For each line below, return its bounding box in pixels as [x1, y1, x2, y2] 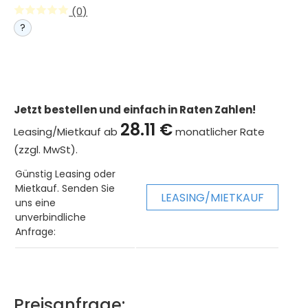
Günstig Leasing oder [15, 167, 116, 181]
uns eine [15, 196, 56, 210]
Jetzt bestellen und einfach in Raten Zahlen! [14, 102, 256, 118]
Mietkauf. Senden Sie [15, 181, 115, 196]
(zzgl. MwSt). [14, 142, 78, 157]
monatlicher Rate [173, 124, 265, 140]
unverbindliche [15, 210, 87, 225]
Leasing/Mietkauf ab [14, 124, 121, 140]
